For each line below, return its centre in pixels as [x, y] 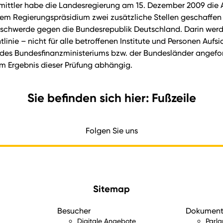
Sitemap [111, 189]
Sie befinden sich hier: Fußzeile [111, 98]
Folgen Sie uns [111, 130]
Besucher [74, 211]
